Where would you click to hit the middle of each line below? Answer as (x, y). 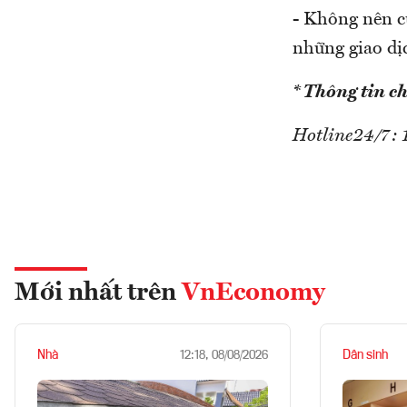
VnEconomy (253, 293)
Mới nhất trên (98, 293)
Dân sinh (365, 355)
